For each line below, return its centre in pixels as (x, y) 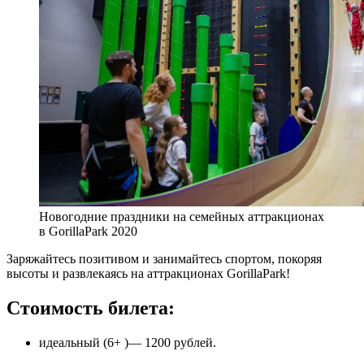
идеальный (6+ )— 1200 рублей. (128, 342)
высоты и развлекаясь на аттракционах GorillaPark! (148, 273)
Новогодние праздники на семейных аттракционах (182, 216)
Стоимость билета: (91, 308)
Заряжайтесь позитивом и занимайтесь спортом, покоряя (164, 258)
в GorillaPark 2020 (88, 231)
